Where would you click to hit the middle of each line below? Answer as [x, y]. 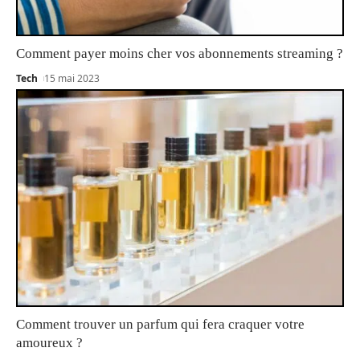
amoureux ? [49, 342]
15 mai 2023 [72, 78]
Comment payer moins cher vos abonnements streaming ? [180, 53]
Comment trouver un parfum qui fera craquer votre [160, 324]
